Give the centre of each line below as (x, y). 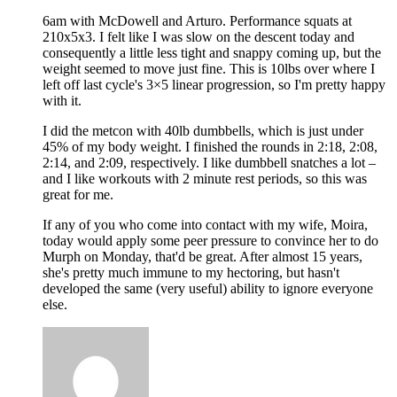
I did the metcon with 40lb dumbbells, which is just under (203, 130)
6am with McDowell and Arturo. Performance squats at (197, 20)
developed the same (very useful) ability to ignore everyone (208, 288)
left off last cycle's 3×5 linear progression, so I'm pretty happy (214, 84)
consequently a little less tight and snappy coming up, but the (212, 52)
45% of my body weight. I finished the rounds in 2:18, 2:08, (210, 146)
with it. (62, 100)
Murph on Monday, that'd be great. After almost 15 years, (202, 256)
